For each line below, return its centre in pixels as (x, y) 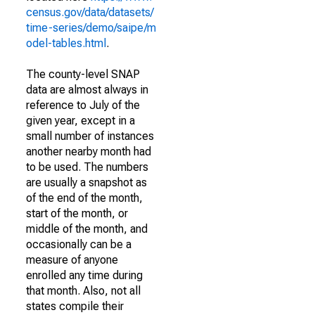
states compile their (75, 306)
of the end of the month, (84, 198)
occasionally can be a (79, 244)
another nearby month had (89, 152)
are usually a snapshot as (86, 182)
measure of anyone (72, 260)
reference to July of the (83, 105)
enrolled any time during (84, 275)
